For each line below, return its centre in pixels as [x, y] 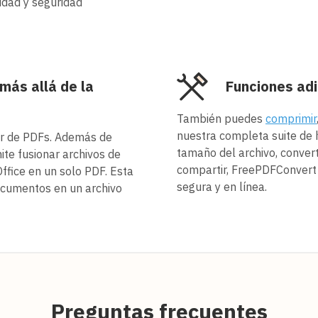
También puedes [221, 118]
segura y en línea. [222, 186]
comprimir [291, 118]
